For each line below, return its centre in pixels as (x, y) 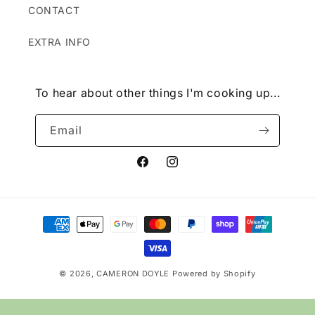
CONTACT (54, 11)
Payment (47, 218)
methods (47, 237)
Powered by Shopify (214, 274)
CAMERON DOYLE (133, 274)
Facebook (160, 169)
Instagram (190, 169)
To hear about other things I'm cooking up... (157, 93)
